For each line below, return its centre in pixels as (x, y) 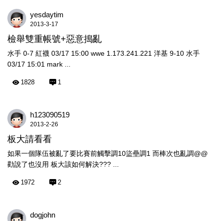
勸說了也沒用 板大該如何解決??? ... (63, 164)
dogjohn (43, 215)
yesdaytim (47, 15)
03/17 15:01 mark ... (39, 64)
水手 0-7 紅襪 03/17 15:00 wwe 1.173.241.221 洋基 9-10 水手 (104, 53)
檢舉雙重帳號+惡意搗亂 (55, 39)
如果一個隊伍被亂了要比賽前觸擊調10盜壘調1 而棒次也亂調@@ (108, 153)
